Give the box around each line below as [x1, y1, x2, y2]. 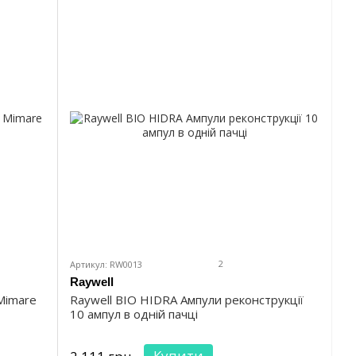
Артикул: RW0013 [70, 258, 142, 271]
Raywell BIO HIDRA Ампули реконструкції [70, 292, 304, 308]
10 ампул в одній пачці [70, 306, 198, 323]
